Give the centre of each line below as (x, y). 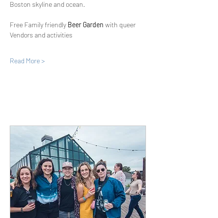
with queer (120, 25)
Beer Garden (86, 25)
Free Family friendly (39, 25)
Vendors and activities (41, 35)
